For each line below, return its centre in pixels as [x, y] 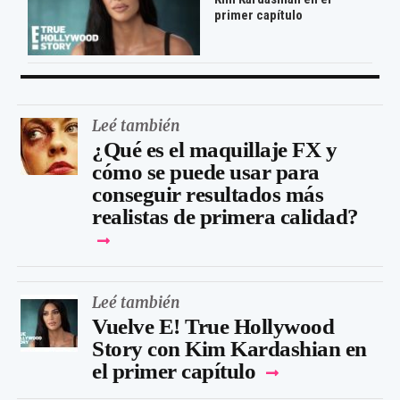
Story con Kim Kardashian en [229, 349]
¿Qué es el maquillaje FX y [214, 150]
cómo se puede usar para [206, 172]
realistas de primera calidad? [225, 217]
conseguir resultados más [208, 194]
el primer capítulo [174, 371]
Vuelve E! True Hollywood [213, 326]
